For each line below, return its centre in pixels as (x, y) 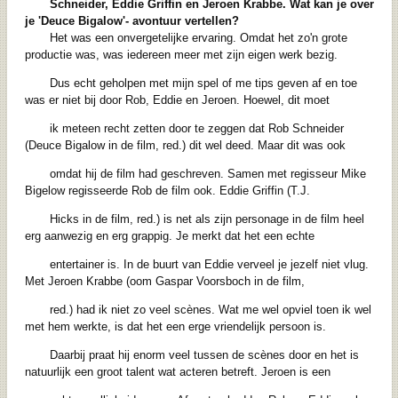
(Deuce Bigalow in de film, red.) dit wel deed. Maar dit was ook (185, 146)
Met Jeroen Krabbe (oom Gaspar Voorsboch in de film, (164, 282)
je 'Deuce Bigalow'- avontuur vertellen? (131, 21)
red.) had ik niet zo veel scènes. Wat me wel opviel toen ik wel (210, 310)
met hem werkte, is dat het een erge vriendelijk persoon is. (175, 327)
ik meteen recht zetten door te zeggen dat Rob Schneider (196, 129)
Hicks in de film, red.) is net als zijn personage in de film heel (207, 219)
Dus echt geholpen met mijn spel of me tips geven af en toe (203, 84)
